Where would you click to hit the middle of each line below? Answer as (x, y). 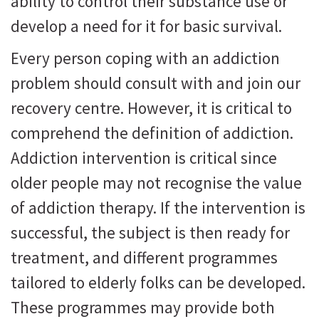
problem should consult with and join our (156, 83)
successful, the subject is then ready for (150, 233)
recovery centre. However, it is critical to (151, 108)
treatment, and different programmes (144, 258)
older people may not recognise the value (156, 183)
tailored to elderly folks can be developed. (158, 283)
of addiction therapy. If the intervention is (158, 208)
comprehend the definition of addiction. (152, 133)
